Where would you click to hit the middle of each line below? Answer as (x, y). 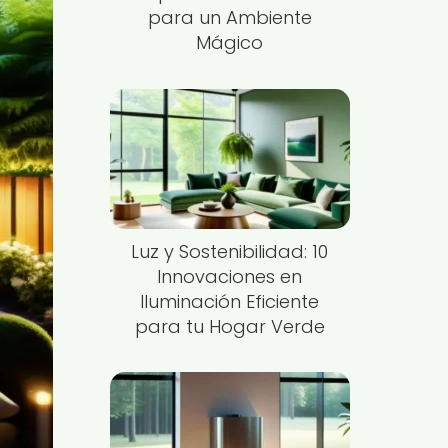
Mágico (230, 42)
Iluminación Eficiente (230, 301)
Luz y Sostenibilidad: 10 (230, 251)
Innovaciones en (230, 276)
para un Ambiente (229, 17)
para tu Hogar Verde (229, 326)
